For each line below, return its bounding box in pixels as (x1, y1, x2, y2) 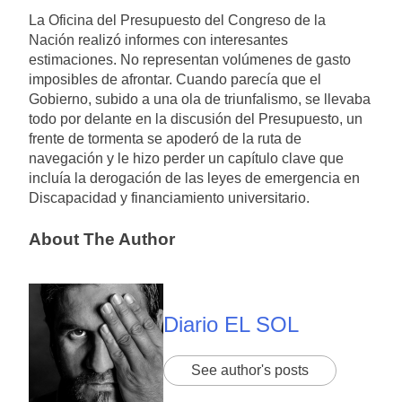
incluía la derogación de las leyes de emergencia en (29, 170, 360, 186)
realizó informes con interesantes (78, 31, 288, 48)
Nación (29, 31, 78, 48)
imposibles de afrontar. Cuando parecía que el (29, 71, 321, 87)
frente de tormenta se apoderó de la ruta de (29, 130, 301, 146)
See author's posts (191, 363, 309, 379)
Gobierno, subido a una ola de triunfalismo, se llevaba (29, 91, 371, 107)
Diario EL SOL (163, 312, 299, 337)
